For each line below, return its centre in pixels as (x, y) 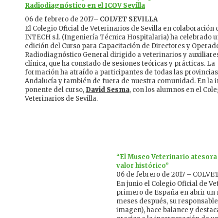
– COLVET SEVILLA (126, 19)
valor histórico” (143, 166)
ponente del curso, (55, 90)
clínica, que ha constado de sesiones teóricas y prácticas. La (120, 64)
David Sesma (108, 90)
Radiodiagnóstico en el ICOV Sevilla (85, 6)
